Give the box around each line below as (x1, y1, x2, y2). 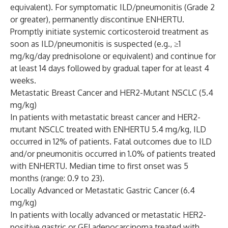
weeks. (10, 75, 36, 85)
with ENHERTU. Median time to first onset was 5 (10, 161, 188, 171)
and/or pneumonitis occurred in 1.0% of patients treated (10, 149, 215, 159)
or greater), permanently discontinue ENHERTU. (10, 14, 184, 24)
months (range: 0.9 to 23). (10, 173, 104, 183)
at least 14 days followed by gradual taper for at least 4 (10, 63, 209, 73)
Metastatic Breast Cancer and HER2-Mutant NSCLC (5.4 (10, 88, 213, 98)
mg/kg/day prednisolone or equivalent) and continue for (10, 51, 216, 61)
